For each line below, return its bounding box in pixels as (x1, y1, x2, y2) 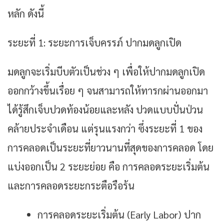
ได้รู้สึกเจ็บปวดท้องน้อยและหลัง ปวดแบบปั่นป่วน (7, 103, 203, 116)
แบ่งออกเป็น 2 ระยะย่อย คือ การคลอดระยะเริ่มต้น (7, 160, 209, 173)
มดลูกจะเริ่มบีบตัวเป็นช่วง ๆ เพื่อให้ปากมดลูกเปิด (7, 65, 205, 78)
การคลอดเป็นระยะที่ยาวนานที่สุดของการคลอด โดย (7, 141, 213, 154)
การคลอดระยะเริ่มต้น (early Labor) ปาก (37, 208, 201, 221)
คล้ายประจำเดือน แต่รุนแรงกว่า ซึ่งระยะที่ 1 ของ (7, 122, 202, 135)
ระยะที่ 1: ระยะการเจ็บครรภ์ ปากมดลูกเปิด (7, 36, 181, 49)
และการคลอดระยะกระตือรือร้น (7, 179, 137, 192)
